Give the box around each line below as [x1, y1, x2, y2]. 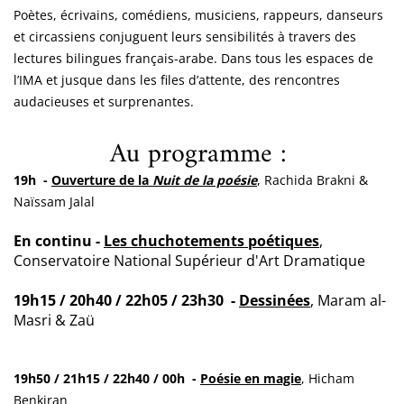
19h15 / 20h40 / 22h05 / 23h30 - [14, 289, 239, 310]
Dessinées [239, 289, 310, 310]
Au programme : [109, 130, 295, 179]
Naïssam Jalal [14, 192, 95, 210]
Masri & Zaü [14, 309, 95, 330]
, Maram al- [310, 289, 386, 310]
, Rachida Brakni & [257, 170, 368, 188]
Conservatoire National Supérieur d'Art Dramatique [14, 250, 365, 271]
